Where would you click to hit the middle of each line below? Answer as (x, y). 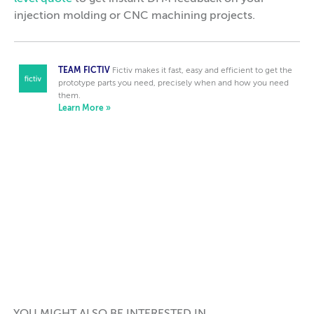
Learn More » (84, 109)
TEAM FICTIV (84, 71)
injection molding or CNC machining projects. (135, 16)
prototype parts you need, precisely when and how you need (173, 83)
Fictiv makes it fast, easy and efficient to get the (202, 71)
